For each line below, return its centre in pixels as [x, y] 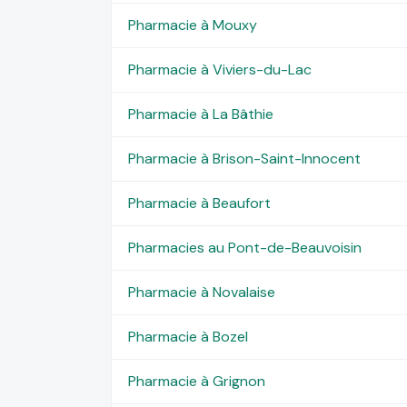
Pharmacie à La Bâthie [200, 114]
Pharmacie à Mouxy [192, 25]
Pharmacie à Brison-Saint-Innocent [244, 158]
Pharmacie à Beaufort [199, 203]
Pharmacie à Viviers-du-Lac [219, 69]
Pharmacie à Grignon [196, 381]
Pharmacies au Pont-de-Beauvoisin [244, 247]
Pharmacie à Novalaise [201, 292]
